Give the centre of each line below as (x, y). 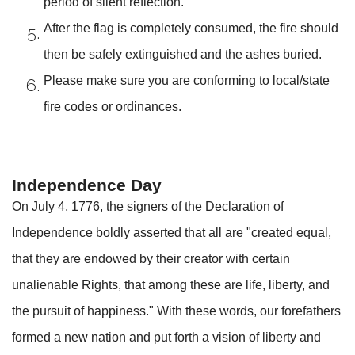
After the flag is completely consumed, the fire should (191, 28)
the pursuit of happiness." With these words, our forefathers (176, 311)
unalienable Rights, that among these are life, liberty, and (171, 284)
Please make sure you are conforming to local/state (187, 80)
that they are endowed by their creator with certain (151, 258)
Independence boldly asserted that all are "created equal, (172, 232)
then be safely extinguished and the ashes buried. (183, 54)
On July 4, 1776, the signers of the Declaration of (148, 206)
